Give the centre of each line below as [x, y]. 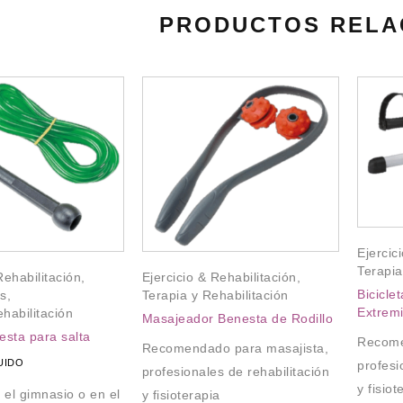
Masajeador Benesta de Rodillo [237, 319]
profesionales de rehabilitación [235, 372]
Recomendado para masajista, [235, 349]
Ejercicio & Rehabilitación [219, 278]
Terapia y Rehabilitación [215, 296]
